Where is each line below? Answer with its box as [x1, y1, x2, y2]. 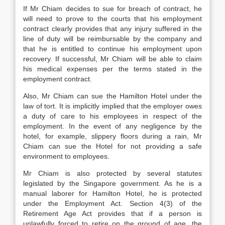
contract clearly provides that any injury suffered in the [23, 25, 202, 33]
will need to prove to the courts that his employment [23, 15, 202, 23]
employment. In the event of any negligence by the [23, 122, 202, 130]
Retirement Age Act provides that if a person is [23, 209, 202, 217]
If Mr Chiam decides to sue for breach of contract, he [23, 5, 202, 13]
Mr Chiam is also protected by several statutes [23, 169, 202, 177]
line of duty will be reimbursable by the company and [23, 35, 202, 43]
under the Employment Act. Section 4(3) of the [23, 199, 202, 207]
